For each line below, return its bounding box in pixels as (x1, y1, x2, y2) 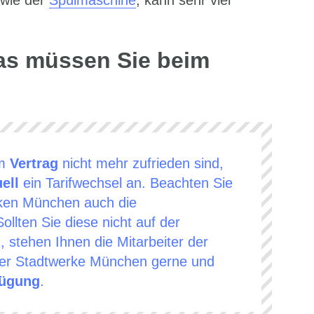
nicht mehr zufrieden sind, (57, 156, 224, 171)
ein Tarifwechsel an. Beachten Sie (18, 175, 233, 191)
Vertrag (9, 156, 58, 171)
